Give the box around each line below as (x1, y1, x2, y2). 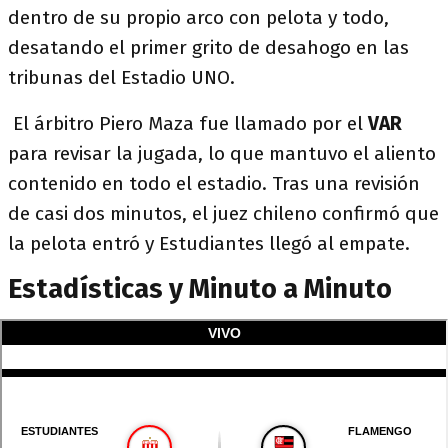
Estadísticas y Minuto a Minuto (8, 273, 392, 305)
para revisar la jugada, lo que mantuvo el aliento (8, 142, 436, 165)
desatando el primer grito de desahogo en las (8, 36, 409, 59)
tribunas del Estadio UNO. (8, 66, 235, 89)
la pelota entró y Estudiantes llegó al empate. (8, 232, 410, 255)
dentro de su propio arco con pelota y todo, (8, 6, 389, 29)
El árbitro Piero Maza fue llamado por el (8, 112, 368, 135)
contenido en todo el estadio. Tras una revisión (8, 172, 420, 195)
